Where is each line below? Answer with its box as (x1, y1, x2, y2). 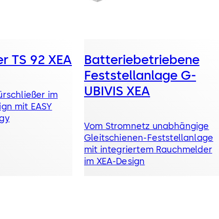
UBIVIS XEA (84, 83, 150, 99)
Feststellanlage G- (84, 67, 196, 84)
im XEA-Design (84, 156, 145, 167)
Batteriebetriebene (84, 52, 199, 68)
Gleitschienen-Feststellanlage (84, 132, 214, 144)
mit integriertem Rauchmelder (84, 144, 213, 155)
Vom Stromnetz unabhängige (84, 121, 209, 132)
